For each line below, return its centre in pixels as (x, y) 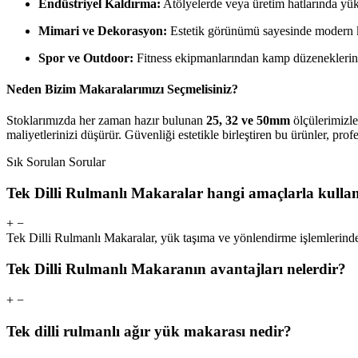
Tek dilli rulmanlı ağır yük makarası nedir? (149, 331)
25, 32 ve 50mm (248, 121)
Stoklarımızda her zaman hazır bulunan (106, 121)
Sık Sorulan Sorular (56, 162)
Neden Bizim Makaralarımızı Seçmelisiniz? (122, 89)
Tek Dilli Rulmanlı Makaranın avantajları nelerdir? (176, 269)
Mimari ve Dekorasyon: (103, 30)
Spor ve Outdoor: (86, 58)
